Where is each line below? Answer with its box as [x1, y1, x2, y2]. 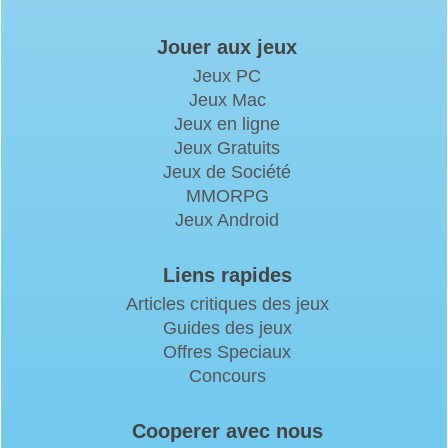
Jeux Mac [188, 90, 266, 110]
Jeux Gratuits [174, 138, 280, 158]
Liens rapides [162, 264, 292, 286]
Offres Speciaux [163, 342, 291, 362]
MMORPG [185, 186, 269, 206]
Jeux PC [193, 66, 261, 86]
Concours [188, 366, 266, 386]
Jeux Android [175, 210, 279, 230]
